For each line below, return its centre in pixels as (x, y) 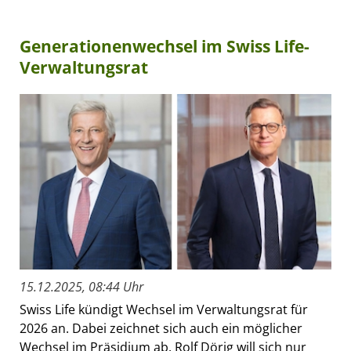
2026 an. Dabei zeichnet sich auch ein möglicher (161, 328)
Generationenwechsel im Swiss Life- (165, 46)
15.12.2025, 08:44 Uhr (81, 286)
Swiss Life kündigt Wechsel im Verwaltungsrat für (164, 309)
